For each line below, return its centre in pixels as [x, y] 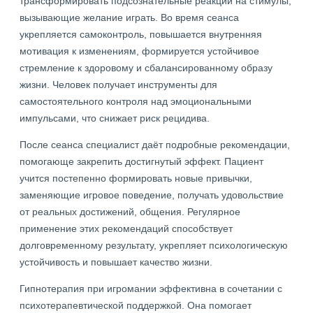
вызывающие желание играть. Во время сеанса [129, 17]
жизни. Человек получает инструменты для [118, 85]
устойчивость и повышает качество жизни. [116, 262]
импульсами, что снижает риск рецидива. [115, 118]
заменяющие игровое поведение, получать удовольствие [152, 195]
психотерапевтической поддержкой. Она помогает [136, 305]
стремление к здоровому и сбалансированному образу [146, 68]
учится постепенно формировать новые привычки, [136, 178]
